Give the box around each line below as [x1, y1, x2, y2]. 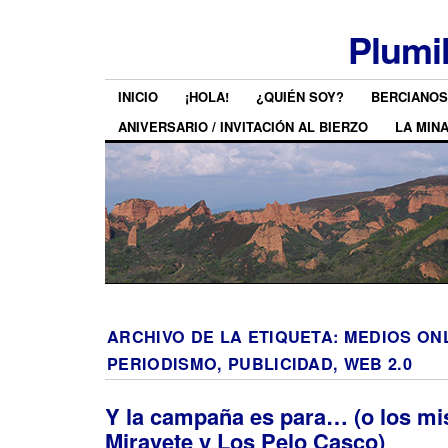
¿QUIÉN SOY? [256, 87, 344, 107]
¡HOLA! [185, 87, 229, 107]
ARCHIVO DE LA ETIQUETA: [107, 324, 344, 348]
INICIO [118, 87, 158, 107]
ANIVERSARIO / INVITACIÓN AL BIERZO [118, 116, 368, 136]
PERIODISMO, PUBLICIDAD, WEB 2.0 [107, 351, 413, 375]
